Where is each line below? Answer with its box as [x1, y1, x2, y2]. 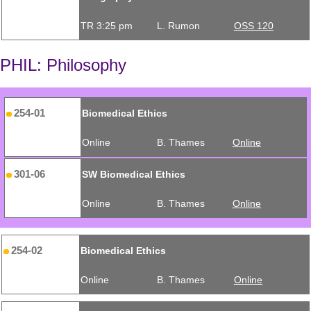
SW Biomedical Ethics [81, 169, 185, 180]
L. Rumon [157, 20, 201, 32]
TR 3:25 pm [80, 20, 133, 32]
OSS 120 [233, 20, 274, 32]
